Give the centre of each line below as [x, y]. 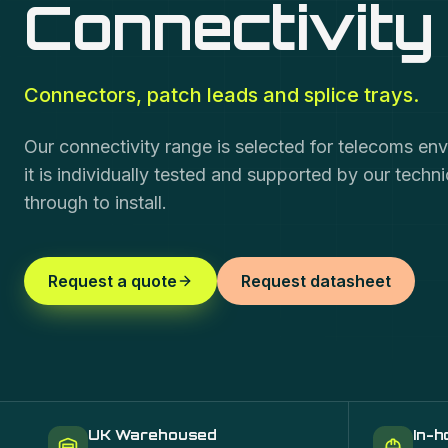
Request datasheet [316, 281]
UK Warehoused [153, 434]
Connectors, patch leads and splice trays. [221, 95]
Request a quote [112, 281]
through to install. [95, 202]
